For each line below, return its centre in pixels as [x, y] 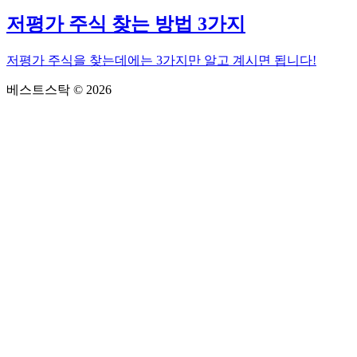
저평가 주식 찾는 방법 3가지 [126, 24]
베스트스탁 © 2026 [59, 90]
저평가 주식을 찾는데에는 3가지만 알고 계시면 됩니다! [161, 61]
